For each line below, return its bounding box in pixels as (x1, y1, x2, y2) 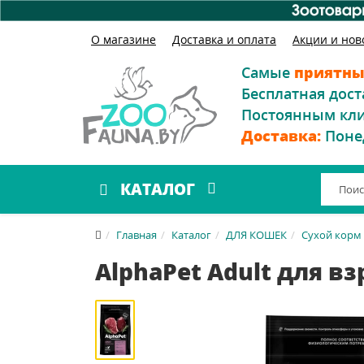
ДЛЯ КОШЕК (226, 227, 287, 242)
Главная (116, 227, 157, 242)
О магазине (91, 31, 156, 47)
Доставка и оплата (172, 31, 276, 47)
